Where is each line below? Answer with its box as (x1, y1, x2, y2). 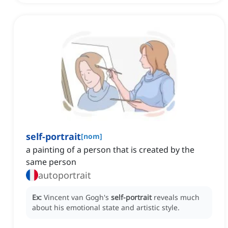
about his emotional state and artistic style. (32, 203, 180, 213)
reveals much (154, 192, 199, 203)
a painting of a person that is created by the (26, 144, 194, 156)
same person (26, 156, 76, 168)
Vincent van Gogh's (44, 192, 111, 203)
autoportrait (38, 169, 91, 182)
